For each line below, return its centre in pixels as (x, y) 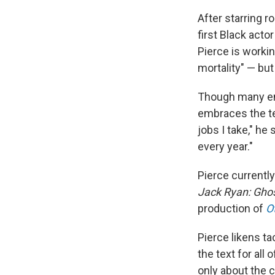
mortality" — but (236, 68)
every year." (225, 147)
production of (232, 209)
